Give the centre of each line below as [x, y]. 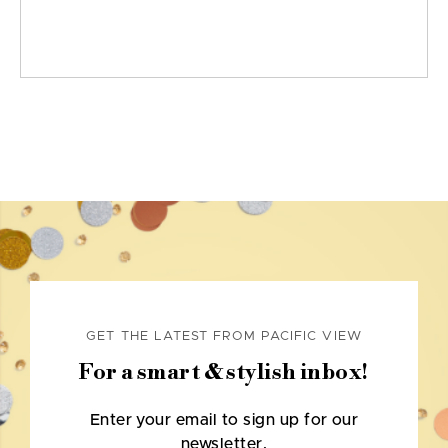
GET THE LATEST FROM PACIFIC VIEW [224, 337]
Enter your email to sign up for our [224, 420]
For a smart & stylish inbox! [224, 373]
